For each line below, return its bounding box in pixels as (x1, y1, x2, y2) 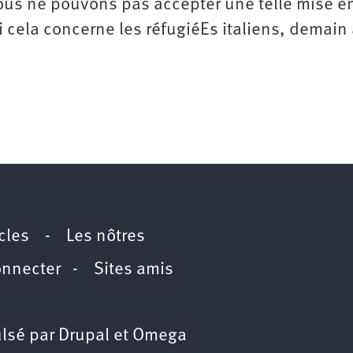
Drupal (58, 326, 110, 345)
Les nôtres (66, 227, 145, 246)
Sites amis (94, 260, 173, 279)
